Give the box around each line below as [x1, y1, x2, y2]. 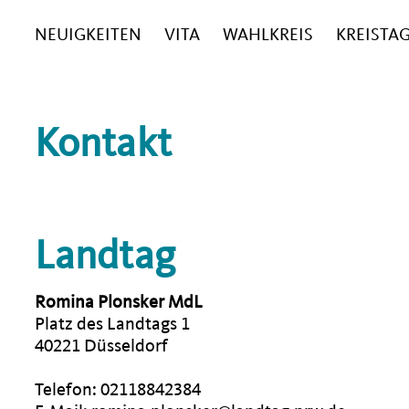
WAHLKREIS [223, 25, 313, 45]
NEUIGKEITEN [35, 25, 142, 45]
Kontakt [35, 120, 172, 166]
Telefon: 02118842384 [35, 379, 201, 400]
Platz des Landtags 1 [35, 313, 190, 334]
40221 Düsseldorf [35, 335, 168, 356]
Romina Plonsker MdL [35, 291, 203, 312]
